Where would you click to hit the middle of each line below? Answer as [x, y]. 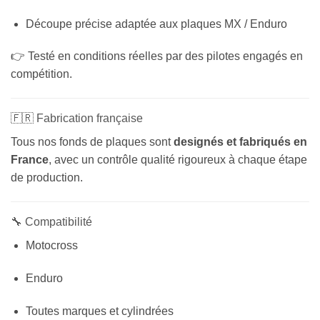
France [30, 160]
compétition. [41, 74]
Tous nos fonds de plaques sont [92, 142]
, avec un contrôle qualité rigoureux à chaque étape [178, 160]
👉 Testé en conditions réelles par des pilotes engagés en [157, 56]
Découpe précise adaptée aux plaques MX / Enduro [156, 24]
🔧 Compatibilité [51, 222]
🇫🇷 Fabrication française [77, 119]
